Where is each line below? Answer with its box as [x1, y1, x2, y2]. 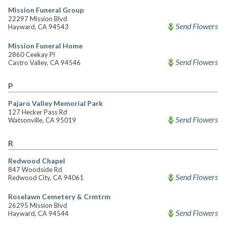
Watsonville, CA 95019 [8, 116, 76, 124]
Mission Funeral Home [8, 41, 83, 50]
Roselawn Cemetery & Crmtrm [8, 192, 110, 201]
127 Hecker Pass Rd [8, 108, 67, 116]
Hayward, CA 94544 [8, 209, 69, 217]
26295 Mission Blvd [8, 201, 67, 209]
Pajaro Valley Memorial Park [8, 99, 103, 107]
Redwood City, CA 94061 [8, 174, 84, 182]
